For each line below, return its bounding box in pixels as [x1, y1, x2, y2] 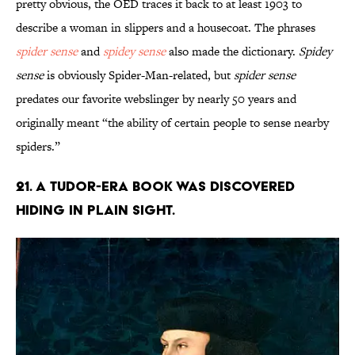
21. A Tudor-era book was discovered [16, 177, 295, 195]
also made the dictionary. [166, 43, 299, 60]
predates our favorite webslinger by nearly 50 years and [16, 90, 296, 108]
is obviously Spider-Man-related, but [44, 67, 234, 84]
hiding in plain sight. [16, 201, 175, 219]
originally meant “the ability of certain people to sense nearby [16, 114, 329, 132]
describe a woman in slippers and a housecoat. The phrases [16, 19, 315, 36]
